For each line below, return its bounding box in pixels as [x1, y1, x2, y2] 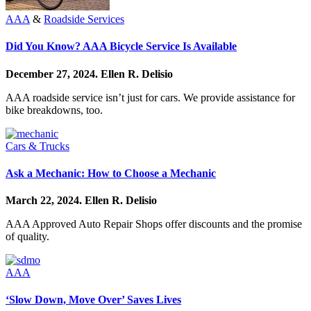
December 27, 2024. [6, 67, 101, 80]
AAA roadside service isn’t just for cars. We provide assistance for [6, 91, 295, 103]
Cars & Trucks [6, 140, 69, 152]
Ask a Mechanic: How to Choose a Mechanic [6, 167, 216, 179]
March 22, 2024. [6, 194, 85, 207]
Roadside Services [44, 13, 124, 25]
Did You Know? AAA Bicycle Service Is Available [6, 40, 237, 53]
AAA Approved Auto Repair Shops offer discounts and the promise [6, 218, 302, 230]
